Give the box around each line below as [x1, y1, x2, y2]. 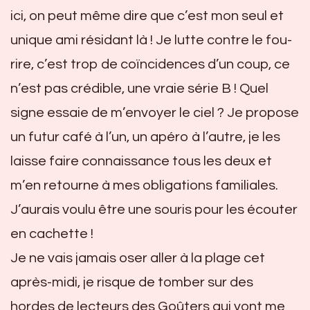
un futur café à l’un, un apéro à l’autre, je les [10, 129, 280, 144]
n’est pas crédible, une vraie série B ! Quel [10, 81, 268, 95]
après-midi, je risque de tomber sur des [10, 275, 253, 289]
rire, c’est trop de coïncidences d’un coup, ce [10, 57, 290, 71]
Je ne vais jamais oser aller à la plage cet [10, 250, 265, 265]
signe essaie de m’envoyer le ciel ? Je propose [10, 105, 299, 120]
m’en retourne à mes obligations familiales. [10, 178, 278, 192]
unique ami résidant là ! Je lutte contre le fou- [10, 33, 292, 47]
